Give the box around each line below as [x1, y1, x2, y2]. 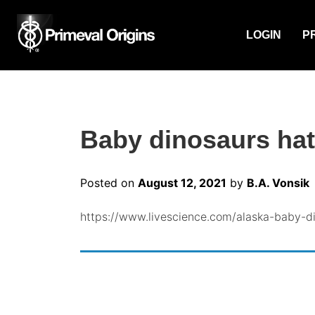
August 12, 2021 [138, 176, 226, 191]
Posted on [80, 176, 138, 191]
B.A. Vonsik [247, 176, 309, 191]
